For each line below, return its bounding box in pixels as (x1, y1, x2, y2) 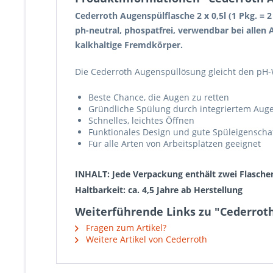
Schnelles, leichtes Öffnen (88, 115, 194, 126)
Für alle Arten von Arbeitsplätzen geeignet (88, 138, 261, 149)
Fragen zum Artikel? (83, 222, 166, 233)
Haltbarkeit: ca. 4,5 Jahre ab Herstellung (75, 184, 243, 196)
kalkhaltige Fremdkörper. (75, 39, 183, 51)
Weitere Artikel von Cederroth (83, 233, 207, 245)
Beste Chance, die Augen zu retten (88, 91, 229, 103)
